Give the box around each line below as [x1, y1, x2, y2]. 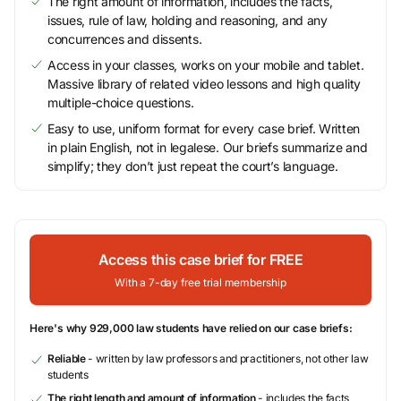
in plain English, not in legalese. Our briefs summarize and [47, 140, 368, 155]
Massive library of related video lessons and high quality [47, 76, 361, 91]
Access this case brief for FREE [98, 251, 303, 269]
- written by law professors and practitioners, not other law [85, 352, 369, 365]
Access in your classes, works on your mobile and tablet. [47, 57, 364, 73]
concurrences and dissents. [47, 31, 202, 47]
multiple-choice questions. [47, 95, 194, 110]
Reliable [47, 352, 86, 365]
